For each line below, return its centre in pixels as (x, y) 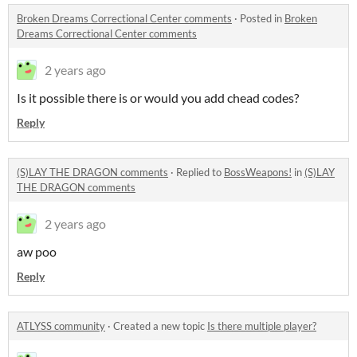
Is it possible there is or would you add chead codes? (158, 97)
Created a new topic (160, 326)
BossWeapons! (258, 172)
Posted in (262, 18)
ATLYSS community (61, 326)
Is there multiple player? (262, 326)
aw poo (37, 251)
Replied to (200, 172)
